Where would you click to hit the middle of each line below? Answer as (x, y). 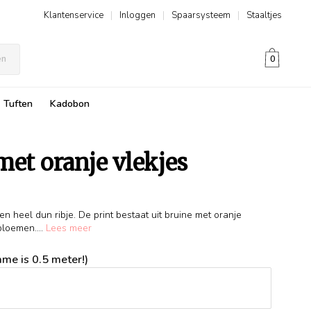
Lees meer (69, 228)
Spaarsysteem (201, 15)
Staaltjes (264, 15)
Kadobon (70, 104)
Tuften (18, 104)
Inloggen (137, 15)
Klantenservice (74, 15)
